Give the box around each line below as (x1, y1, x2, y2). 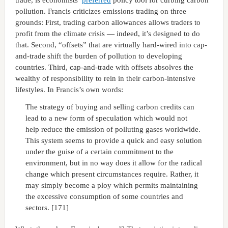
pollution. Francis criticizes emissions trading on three (15, 7, 186, 15)
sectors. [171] (25, 203, 69, 212)
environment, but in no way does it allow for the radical (25, 158, 202, 167)
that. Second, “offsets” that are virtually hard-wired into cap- (15, 40, 207, 49)
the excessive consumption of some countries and (25, 192, 183, 201)
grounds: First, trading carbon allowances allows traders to (15, 18, 201, 26)
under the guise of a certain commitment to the (25, 147, 174, 156)
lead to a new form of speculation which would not (25, 113, 187, 122)
